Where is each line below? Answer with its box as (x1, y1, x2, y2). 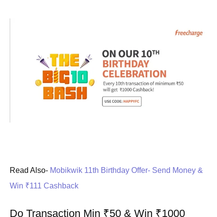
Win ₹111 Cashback (10, 182, 78, 190)
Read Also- (10, 166, 50, 175)
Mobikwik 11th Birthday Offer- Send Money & (50, 166, 203, 175)
